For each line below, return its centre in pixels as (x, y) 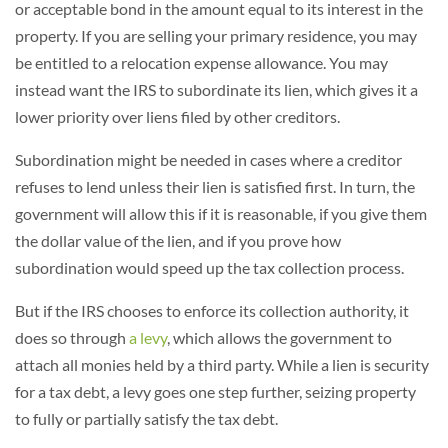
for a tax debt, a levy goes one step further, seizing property (215, 391)
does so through (72, 337)
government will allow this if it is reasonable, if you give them (221, 213)
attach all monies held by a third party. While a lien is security (222, 364)
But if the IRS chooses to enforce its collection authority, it (212, 310)
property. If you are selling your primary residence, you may (216, 35)
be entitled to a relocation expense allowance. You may (201, 62)
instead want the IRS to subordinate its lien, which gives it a (216, 89)
